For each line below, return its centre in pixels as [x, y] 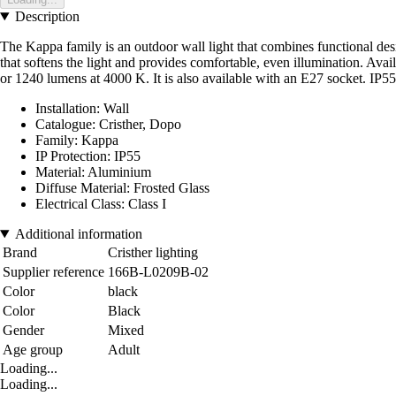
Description [47, 17]
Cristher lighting [153, 253]
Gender [23, 331]
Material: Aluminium [93, 172]
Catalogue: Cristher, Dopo [108, 125]
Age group [33, 350]
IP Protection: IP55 [88, 156]
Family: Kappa [77, 141]
